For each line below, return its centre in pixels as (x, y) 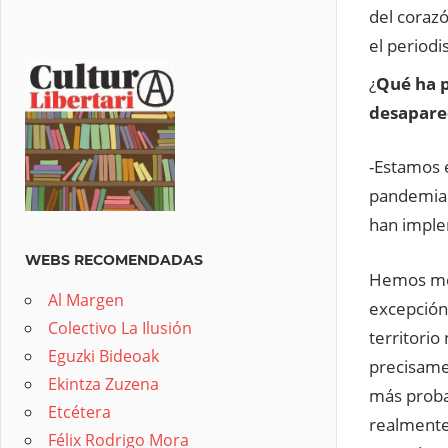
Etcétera (79, 411)
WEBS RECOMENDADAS (114, 259)
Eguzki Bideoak (103, 355)
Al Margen (86, 299)
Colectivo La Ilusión (120, 327)
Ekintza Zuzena (103, 383)
